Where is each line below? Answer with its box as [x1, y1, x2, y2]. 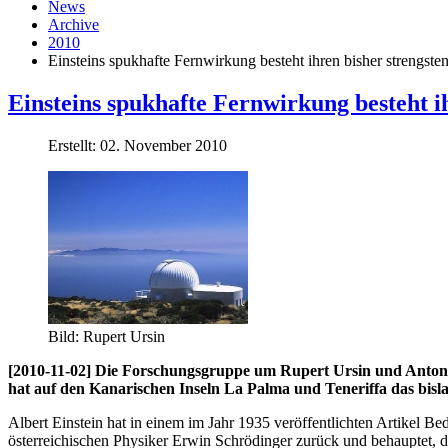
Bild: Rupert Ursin [48, 327, 165, 345]
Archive [48, 16, 99, 34]
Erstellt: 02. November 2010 [48, 136, 227, 154]
